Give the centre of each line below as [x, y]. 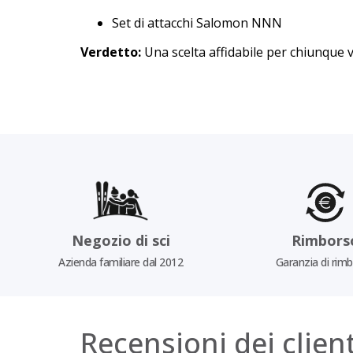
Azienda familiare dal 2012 [121, 262]
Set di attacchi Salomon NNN [197, 23]
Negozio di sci [121, 241]
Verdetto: [111, 52]
